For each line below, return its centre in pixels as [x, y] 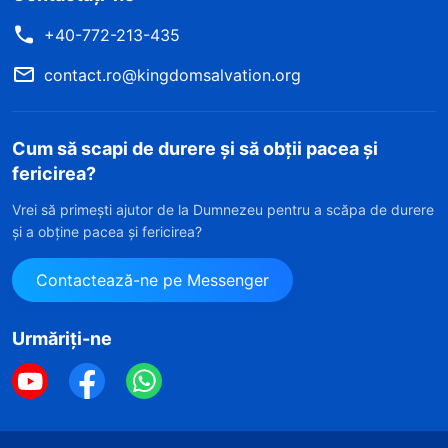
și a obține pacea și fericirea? [107, 231]
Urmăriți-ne [62, 338]
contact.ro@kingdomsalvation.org [172, 74]
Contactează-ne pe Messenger [152, 279]
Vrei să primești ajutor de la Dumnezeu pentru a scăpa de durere [223, 209]
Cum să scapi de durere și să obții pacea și [195, 148]
